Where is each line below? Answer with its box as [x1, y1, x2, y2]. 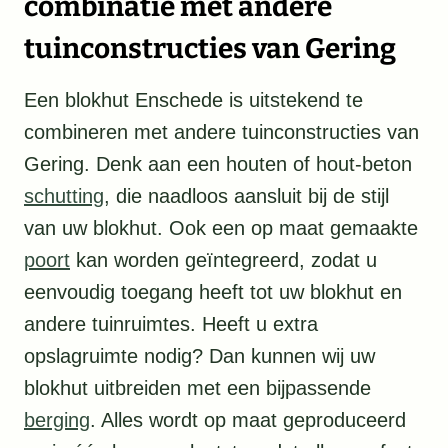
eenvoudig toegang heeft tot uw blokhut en [24, 281, 402, 304]
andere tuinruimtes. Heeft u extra [24, 313, 318, 336]
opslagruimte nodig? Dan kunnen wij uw [24, 345, 375, 368]
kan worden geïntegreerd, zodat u [70, 249, 377, 272]
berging [24, 409, 90, 432]
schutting [24, 185, 104, 208]
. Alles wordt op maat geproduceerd [90, 409, 406, 432]
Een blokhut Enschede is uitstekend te [24, 89, 363, 112]
